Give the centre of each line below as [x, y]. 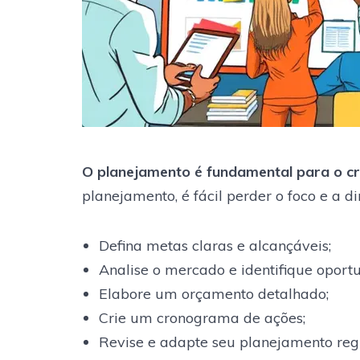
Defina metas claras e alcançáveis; [215, 245]
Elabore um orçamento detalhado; [213, 294]
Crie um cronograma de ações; [202, 318]
